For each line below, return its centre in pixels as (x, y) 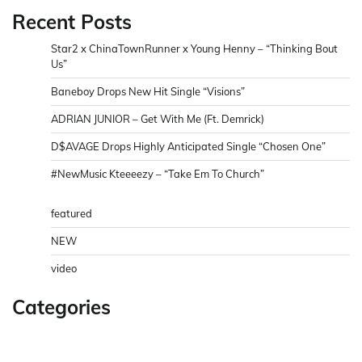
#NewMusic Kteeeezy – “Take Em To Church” (158, 173)
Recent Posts (72, 21)
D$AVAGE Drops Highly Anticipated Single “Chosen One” (188, 146)
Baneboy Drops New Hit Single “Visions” (148, 91)
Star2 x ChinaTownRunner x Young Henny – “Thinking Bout (194, 48)
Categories (61, 307)
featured (72, 213)
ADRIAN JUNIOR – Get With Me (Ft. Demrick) (158, 118)
